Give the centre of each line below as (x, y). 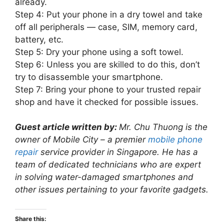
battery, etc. (39, 39)
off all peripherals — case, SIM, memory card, (106, 27)
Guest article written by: (67, 127)
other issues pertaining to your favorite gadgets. (112, 190)
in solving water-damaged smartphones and (104, 177)
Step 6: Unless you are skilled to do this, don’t (107, 64)
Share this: (31, 218)
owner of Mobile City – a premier (81, 140)
